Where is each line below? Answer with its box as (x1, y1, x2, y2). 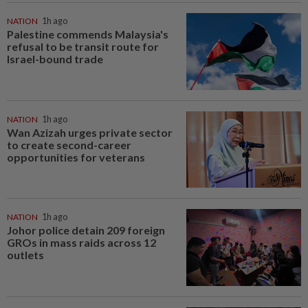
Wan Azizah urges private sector (7, 125, 173, 139)
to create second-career (7, 137, 131, 151)
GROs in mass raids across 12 (7, 236, 156, 250)
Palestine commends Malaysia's (7, 27, 168, 41)
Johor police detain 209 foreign (7, 223, 165, 237)
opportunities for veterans (7, 150, 145, 164)
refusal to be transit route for (7, 40, 159, 54)
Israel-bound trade (7, 52, 103, 66)
